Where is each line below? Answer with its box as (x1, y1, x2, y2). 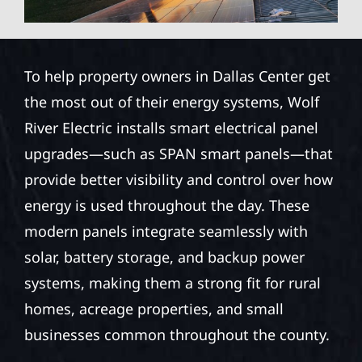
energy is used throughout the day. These (23, 196, 309, 216)
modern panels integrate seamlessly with (23, 221, 308, 242)
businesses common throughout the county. (23, 325, 330, 345)
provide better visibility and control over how (23, 170, 333, 190)
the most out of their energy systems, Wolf (23, 92, 319, 112)
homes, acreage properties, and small (23, 299, 284, 319)
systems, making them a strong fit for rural (23, 273, 321, 293)
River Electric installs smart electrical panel (23, 118, 318, 138)
